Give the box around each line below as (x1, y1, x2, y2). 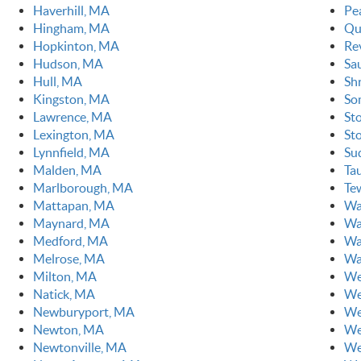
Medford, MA (32, 234, 108, 249)
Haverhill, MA (32, 3, 110, 19)
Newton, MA (32, 322, 104, 338)
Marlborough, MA (32, 180, 133, 196)
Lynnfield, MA (32, 145, 110, 160)
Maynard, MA (32, 216, 110, 231)
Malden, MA (32, 163, 102, 178)
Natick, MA (32, 287, 95, 302)
